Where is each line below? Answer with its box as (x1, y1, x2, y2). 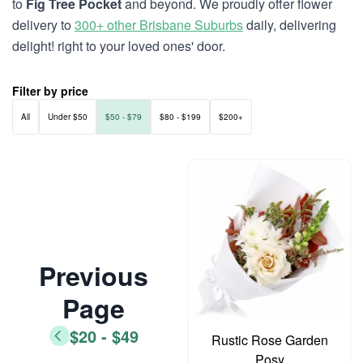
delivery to (12, 15, 75, 34)
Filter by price (12, 83, 88, 99)
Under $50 (48, 111, 88, 122)
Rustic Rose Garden (211, 331, 328, 349)
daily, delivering (243, 15, 336, 34)
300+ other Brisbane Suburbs (75, 15, 243, 34)
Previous (39, 256, 148, 294)
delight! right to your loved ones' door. (12, 36, 225, 55)
